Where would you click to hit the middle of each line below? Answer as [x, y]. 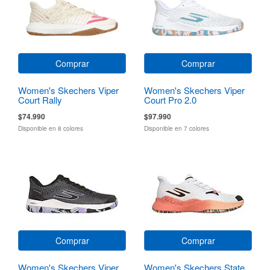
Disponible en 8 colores [51, 128]
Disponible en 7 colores [177, 128]
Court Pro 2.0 [170, 99]
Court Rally [40, 99]
